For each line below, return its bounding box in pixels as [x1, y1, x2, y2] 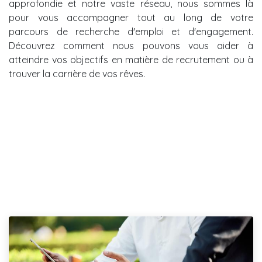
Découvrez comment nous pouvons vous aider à [9, 39, 253, 51]
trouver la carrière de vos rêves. [9, 67, 145, 80]
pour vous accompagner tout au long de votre [9, 11, 253, 23]
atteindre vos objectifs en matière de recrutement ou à [9, 53, 253, 65]
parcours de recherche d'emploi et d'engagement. [9, 25, 253, 37]
